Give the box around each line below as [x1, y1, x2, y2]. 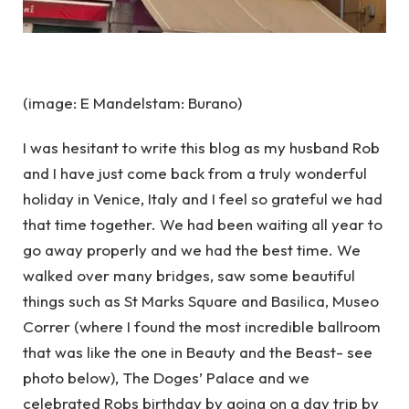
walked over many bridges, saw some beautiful [23, 265, 355, 285]
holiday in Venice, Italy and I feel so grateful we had [23, 188, 383, 208]
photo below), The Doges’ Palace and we [23, 367, 309, 387]
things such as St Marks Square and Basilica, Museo [23, 290, 379, 310]
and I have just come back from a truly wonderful [23, 163, 367, 183]
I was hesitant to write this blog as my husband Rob [23, 137, 380, 157]
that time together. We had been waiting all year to [23, 214, 383, 234]
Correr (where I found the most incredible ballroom [23, 316, 381, 336]
